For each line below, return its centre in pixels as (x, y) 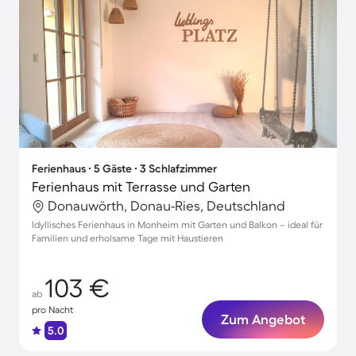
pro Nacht (52, 310)
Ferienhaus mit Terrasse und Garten (141, 186)
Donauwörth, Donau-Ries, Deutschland (166, 205)
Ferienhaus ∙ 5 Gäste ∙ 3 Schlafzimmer (124, 168)
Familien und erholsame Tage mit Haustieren (128, 238)
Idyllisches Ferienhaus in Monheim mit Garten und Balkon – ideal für (177, 224)
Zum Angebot (263, 319)
